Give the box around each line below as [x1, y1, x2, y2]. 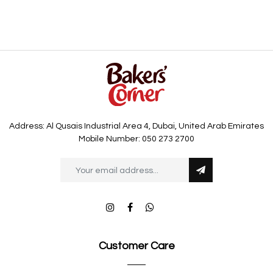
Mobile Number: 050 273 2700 [79, 134, 194, 143]
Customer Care [98, 239, 175, 252]
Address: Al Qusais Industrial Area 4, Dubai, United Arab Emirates [9, 121, 264, 130]
